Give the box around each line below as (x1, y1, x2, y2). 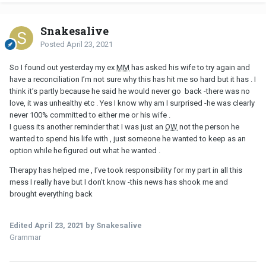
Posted (40, 40, 66, 49)
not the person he (178, 122, 239, 132)
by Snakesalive (84, 221, 142, 230)
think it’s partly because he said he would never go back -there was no (9, 87, 250, 96)
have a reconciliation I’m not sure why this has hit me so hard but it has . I (9, 75, 256, 84)
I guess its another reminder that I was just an (9, 122, 165, 132)
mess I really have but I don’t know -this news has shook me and (9, 178, 228, 187)
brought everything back (9, 189, 94, 199)
